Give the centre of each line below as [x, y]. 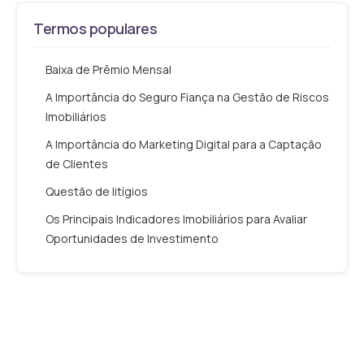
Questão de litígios [97, 191]
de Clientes [77, 163]
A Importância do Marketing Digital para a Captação [184, 144]
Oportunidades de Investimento [132, 238]
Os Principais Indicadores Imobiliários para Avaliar [176, 219]
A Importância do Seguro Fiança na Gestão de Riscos [187, 97]
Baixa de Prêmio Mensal [108, 69]
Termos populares [95, 28]
